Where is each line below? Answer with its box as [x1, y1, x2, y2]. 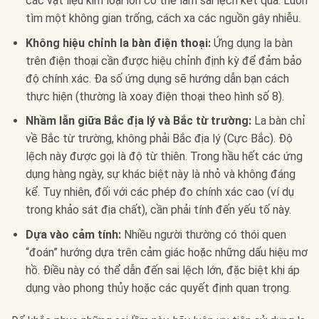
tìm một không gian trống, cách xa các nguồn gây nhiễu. [25, 11, 300, 26]
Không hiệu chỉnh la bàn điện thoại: [25, 36, 211, 50]
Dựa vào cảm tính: [25, 227, 121, 241]
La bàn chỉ [251, 114, 305, 128]
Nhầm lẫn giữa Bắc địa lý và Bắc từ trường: [25, 114, 251, 128]
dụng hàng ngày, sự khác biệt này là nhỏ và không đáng [25, 167, 296, 182]
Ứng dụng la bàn [210, 36, 293, 50]
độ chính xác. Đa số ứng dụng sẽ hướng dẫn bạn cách [25, 71, 289, 85]
